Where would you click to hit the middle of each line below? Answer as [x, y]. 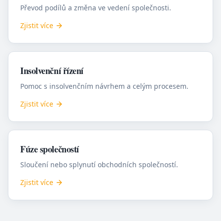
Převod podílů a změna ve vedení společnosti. [96, 8]
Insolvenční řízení [52, 71]
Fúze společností [50, 149]
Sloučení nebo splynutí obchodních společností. [99, 165]
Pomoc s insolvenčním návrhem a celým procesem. [104, 86]
